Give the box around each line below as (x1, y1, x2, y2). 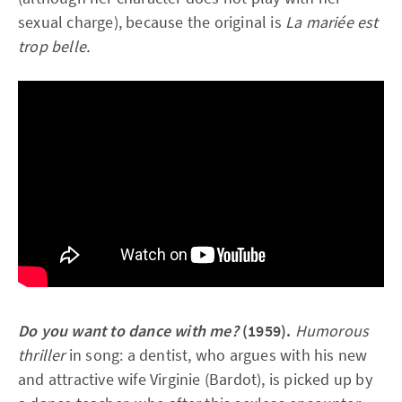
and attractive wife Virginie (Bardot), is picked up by (18, 368, 372, 389)
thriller (18, 344, 69, 365)
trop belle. (18, 36, 91, 57)
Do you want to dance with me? (18, 319, 242, 341)
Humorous (294, 319, 370, 341)
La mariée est (285, 12, 379, 32)
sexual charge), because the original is (18, 12, 285, 32)
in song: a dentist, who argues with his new (68, 344, 368, 365)
